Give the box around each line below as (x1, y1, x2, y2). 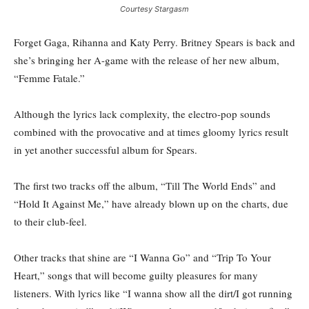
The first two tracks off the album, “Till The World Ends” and (14, 179, 276, 193)
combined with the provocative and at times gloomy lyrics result (14, 125, 288, 139)
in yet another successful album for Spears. (14, 143, 197, 157)
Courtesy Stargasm (120, 4, 189, 14)
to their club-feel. (14, 215, 87, 229)
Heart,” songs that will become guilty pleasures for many (14, 268, 258, 283)
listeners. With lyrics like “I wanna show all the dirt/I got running (14, 286, 292, 301)
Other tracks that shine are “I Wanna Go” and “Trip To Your (14, 250, 271, 265)
